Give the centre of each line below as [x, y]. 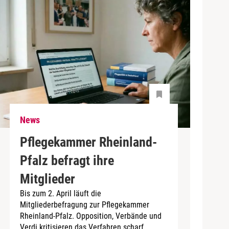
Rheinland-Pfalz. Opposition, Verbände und [90, 216]
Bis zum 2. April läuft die [60, 193]
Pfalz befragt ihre [67, 160]
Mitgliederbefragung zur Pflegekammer [84, 204]
